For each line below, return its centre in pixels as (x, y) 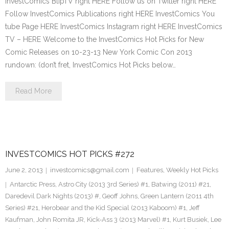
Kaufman (19, 220)
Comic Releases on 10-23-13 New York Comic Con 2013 (99, 52)
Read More (33, 91)
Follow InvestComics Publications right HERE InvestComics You (110, 14)
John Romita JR (60, 220)
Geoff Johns (120, 196)
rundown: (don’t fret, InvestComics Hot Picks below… (90, 65)
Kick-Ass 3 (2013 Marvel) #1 (128, 220)
